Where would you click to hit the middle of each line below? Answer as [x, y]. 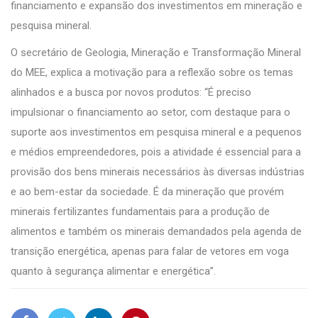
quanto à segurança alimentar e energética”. [113, 271]
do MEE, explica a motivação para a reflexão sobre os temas [152, 72]
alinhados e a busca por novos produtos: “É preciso [131, 92]
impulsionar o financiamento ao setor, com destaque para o [150, 112]
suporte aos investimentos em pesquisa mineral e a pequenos [156, 132]
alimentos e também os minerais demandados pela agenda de [156, 231]
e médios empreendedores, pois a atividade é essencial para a [156, 152]
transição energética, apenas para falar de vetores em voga [150, 251]
